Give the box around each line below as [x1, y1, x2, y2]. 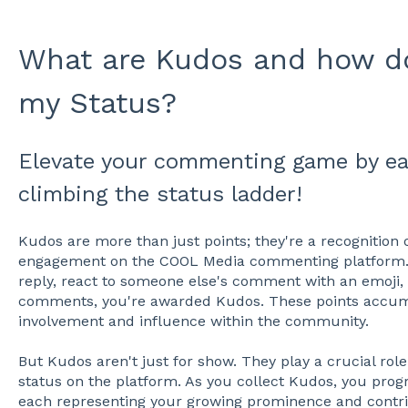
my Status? [17, 85, 177, 120]
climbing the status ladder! [17, 181, 302, 208]
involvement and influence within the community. [17, 311, 369, 330]
